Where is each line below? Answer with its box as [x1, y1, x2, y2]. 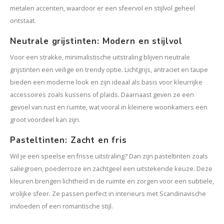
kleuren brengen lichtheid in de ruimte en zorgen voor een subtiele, [10, 177, 214, 185]
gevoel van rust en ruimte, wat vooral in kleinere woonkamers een [10, 103, 207, 111]
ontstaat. [10, 16, 36, 25]
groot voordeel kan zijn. [10, 115, 80, 124]
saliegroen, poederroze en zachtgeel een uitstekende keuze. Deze [10, 164, 212, 173]
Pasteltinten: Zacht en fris [10, 134, 127, 146]
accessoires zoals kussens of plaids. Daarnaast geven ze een [10, 90, 194, 99]
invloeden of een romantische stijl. [10, 202, 113, 210]
